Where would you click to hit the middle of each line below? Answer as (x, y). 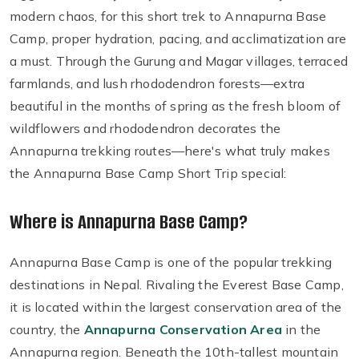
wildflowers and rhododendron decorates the (145, 129)
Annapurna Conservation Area (183, 330)
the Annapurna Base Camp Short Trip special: (148, 173)
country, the (47, 330)
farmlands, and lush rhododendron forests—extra (157, 84)
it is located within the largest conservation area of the (176, 307)
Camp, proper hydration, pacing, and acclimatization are (178, 39)
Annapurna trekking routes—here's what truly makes (170, 151)
